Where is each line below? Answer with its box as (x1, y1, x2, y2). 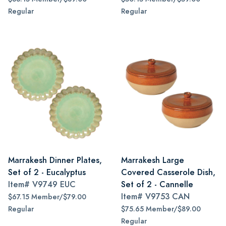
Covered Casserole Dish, (121, 166, 215, 178)
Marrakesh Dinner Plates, (8, 154, 102, 166)
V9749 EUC (32, 179, 76, 190)
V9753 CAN (145, 191, 190, 202)
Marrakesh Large (121, 154, 184, 166)
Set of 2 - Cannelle (121, 179, 193, 190)
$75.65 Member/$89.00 (121, 204, 201, 214)
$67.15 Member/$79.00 (8, 192, 86, 202)
